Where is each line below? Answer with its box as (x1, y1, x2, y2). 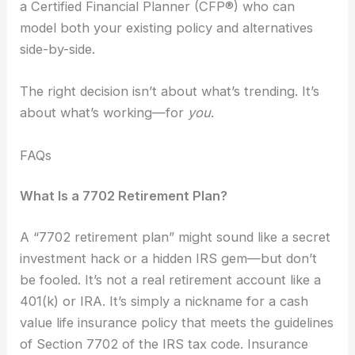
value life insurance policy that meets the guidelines (20, 314, 334, 330)
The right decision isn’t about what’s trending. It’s (20, 83, 320, 100)
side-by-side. (20, 41, 96, 58)
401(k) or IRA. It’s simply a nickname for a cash (20, 292, 309, 309)
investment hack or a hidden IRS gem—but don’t (20, 250, 318, 266)
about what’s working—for (20, 105, 189, 121)
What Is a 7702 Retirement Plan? (20, 188, 228, 204)
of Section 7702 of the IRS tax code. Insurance (20, 335, 309, 352)
